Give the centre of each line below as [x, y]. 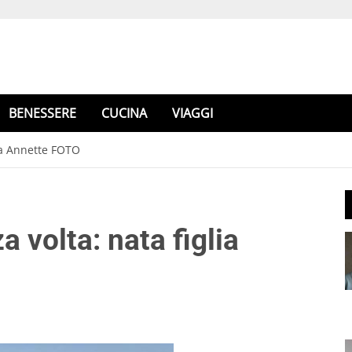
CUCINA [124, 113]
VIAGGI [192, 113]
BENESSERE [42, 113]
